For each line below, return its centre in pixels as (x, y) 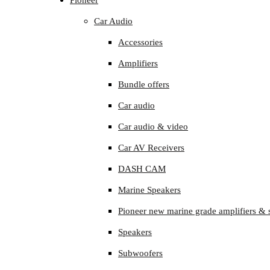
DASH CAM (142, 169)
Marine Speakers (149, 190)
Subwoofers (140, 253)
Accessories (140, 42)
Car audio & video (153, 127)
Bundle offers (144, 84)
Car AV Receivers (151, 148)
